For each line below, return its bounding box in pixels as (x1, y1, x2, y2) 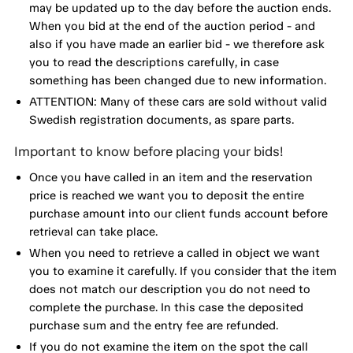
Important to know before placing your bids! (14, 143, 283, 159)
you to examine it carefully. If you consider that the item (28, 264, 336, 279)
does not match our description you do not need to (28, 282, 310, 297)
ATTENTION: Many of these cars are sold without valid (28, 94, 327, 109)
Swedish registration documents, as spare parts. (28, 112, 294, 127)
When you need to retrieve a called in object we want (28, 246, 320, 261)
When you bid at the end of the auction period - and (28, 18, 315, 33)
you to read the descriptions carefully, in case (28, 54, 279, 69)
